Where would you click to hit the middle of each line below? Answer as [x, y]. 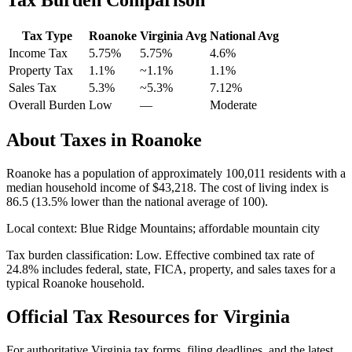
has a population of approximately [138, 174]
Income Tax [38, 53]
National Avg [244, 35]
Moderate [233, 104]
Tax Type [47, 35]
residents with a [306, 174]
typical [24, 284]
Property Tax [41, 70]
